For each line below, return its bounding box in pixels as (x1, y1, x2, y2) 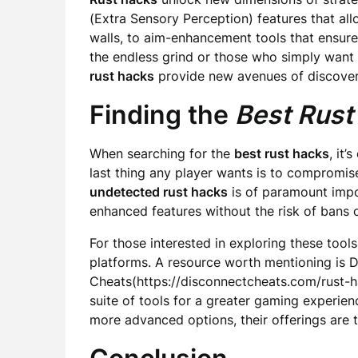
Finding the (89, 99, 235, 130)
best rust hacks (234, 145, 329, 161)
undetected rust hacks (89, 184, 228, 200)
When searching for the (89, 145, 234, 161)
